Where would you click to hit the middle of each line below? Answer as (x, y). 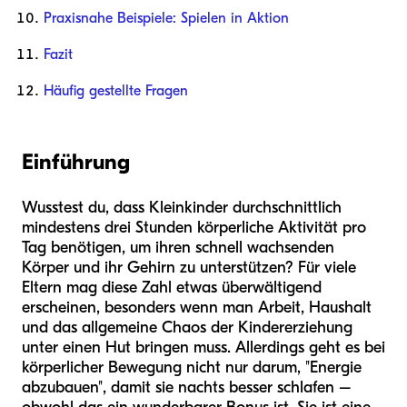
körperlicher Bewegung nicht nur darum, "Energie (192, 368)
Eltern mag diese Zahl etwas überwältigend (172, 288)
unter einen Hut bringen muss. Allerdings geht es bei (203, 348)
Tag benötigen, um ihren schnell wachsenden (178, 248)
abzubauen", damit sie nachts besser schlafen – (187, 388)
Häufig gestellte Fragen (116, 91)
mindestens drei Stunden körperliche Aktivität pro (194, 228)
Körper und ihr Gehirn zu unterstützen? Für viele (189, 268)
